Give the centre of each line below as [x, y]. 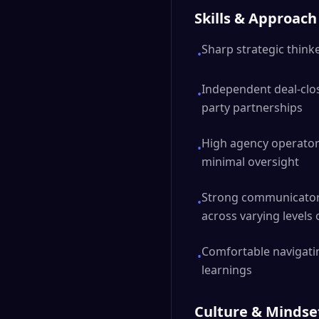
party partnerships [252, 108]
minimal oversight [250, 162]
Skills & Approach [256, 18]
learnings [227, 270]
